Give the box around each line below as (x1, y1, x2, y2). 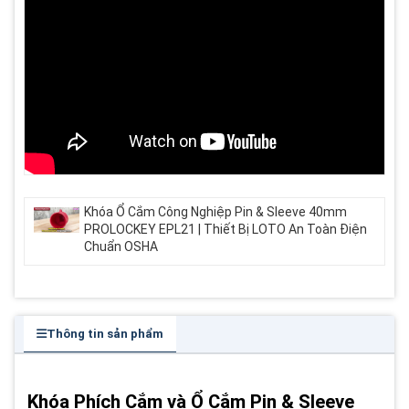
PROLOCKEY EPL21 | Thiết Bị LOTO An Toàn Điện (84, 222, 367, 236)
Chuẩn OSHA (84, 239, 158, 254)
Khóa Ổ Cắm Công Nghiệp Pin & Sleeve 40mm (84, 204, 347, 219)
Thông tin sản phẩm (47, 327, 163, 341)
